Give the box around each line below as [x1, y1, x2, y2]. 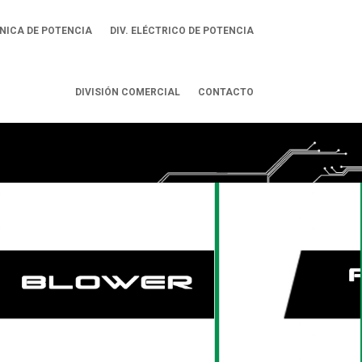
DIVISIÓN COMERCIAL [74, 86, 180, 98]
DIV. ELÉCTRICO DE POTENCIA [109, 25, 254, 36]
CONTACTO [197, 86, 254, 98]
